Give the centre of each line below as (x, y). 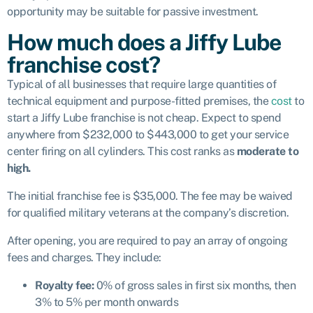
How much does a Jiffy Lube (144, 42)
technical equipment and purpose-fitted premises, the (139, 101)
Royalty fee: (66, 285)
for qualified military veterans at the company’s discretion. (148, 213)
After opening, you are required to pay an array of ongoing (147, 241)
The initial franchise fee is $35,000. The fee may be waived (150, 196)
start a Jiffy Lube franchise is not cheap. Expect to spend (144, 118)
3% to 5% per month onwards (107, 302)
